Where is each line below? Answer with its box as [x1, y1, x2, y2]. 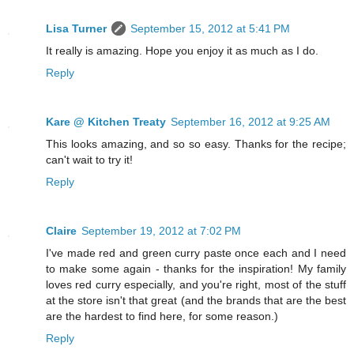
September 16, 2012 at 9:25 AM [171, 115, 330, 129]
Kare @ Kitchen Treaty [46, 115, 166, 129]
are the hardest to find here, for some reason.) [46, 310, 278, 323]
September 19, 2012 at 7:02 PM [81, 224, 241, 238]
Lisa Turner [46, 22, 107, 36]
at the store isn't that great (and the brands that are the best [46, 294, 346, 307]
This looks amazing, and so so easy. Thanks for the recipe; [46, 137, 346, 151]
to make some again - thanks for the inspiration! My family [46, 262, 346, 276]
